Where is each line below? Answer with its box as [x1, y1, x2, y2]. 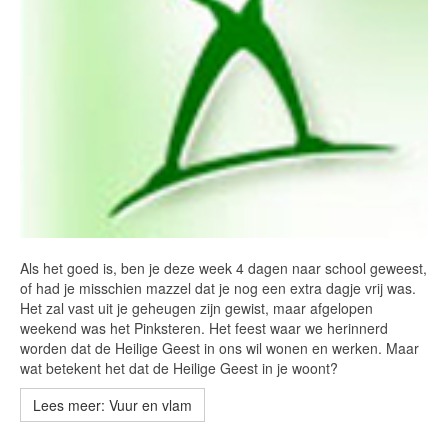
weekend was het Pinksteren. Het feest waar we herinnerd [20, 318, 388, 339]
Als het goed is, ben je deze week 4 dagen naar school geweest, [20, 258, 427, 279]
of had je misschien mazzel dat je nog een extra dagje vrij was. [20, 278, 416, 299]
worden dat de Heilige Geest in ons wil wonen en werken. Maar [20, 338, 419, 359]
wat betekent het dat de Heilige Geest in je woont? [20, 358, 338, 379]
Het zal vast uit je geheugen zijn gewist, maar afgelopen [20, 298, 373, 319]
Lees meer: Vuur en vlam [33, 395, 192, 416]
